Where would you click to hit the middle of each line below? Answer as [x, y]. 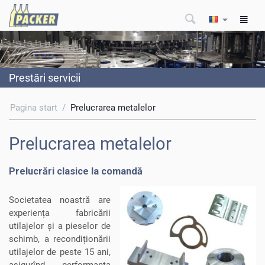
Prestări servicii [45, 77]
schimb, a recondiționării [60, 239]
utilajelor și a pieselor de [60, 226]
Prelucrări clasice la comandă [76, 171]
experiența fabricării [60, 213]
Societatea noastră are [60, 200]
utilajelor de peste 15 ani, [60, 252]
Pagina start [34, 107]
